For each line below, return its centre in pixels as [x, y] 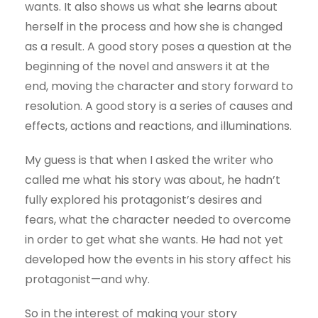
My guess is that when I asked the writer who [149, 160]
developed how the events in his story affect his [158, 260]
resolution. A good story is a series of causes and [159, 106]
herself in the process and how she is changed [154, 27]
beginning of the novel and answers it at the [147, 67]
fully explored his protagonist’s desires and [143, 200]
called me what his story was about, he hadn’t [153, 180]
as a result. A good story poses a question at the [158, 47]
